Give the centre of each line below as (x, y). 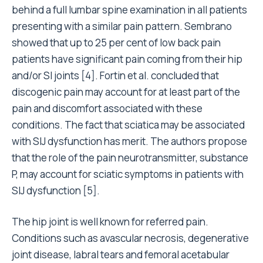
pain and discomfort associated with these (107, 108)
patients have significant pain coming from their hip (127, 59)
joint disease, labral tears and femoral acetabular (121, 254)
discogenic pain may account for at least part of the (126, 92)
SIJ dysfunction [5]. (56, 190)
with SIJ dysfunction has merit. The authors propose (129, 141)
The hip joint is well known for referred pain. (110, 222)
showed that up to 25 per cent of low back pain (116, 43)
